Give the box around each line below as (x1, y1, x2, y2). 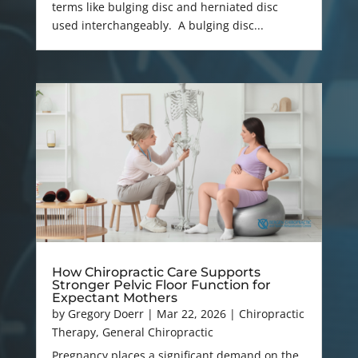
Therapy (51, 324, 96, 340)
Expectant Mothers (51, 290, 177, 306)
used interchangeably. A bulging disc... (51, 17, 264, 33)
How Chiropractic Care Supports (51, 265, 261, 280)
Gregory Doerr (67, 306, 144, 322)
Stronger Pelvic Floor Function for (51, 277, 271, 293)
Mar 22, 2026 (156, 306, 226, 322)
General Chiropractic (101, 324, 213, 340)
